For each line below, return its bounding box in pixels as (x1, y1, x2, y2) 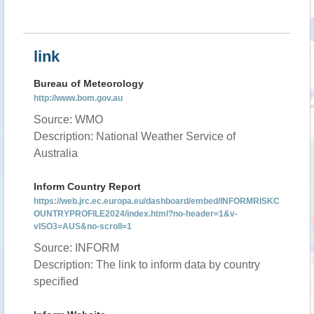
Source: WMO (34, 114, 103, 125)
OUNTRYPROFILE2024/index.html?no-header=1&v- (34, 209, 238, 219)
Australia (34, 147, 78, 159)
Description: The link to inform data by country (34, 259, 260, 271)
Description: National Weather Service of (34, 130, 235, 142)
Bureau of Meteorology (34, 78, 144, 89)
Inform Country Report (34, 181, 141, 192)
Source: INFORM (34, 242, 119, 254)
